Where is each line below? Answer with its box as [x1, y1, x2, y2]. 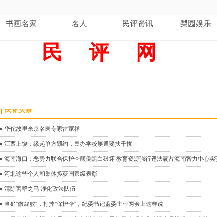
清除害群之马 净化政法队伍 [4, 186, 76, 192]
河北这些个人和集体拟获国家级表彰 [4, 170, 97, 177]
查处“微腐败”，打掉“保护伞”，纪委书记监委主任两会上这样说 [4, 201, 163, 207]
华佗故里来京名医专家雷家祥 [4, 125, 80, 132]
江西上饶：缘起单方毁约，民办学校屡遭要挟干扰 [4, 140, 132, 147]
